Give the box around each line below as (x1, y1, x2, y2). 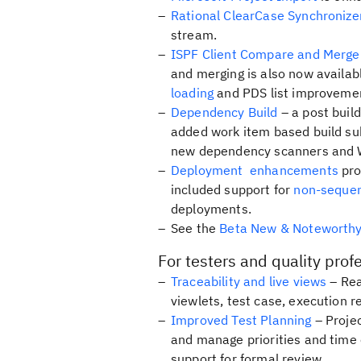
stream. (171, 27, 218, 43)
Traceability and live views (171, 273, 327, 289)
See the (171, 220, 220, 236)
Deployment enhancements (171, 162, 338, 178)
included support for (171, 181, 294, 197)
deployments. (171, 201, 251, 217)
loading (171, 85, 214, 101)
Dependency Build (171, 104, 278, 120)
